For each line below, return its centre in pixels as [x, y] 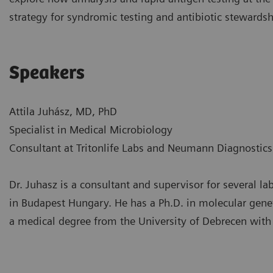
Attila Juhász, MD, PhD [65, 111]
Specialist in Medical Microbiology [91, 129]
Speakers [47, 73]
